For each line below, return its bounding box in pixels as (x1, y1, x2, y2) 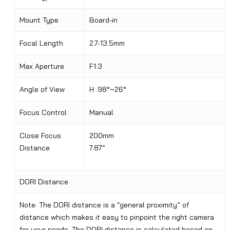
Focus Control (19, 108, 67, 118)
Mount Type (19, 15, 59, 25)
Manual (89, 108, 113, 118)
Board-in (89, 15, 118, 25)
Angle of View (19, 85, 65, 94)
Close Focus (19, 131, 61, 141)
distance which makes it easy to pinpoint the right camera (19, 213, 214, 222)
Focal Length (19, 39, 63, 48)
